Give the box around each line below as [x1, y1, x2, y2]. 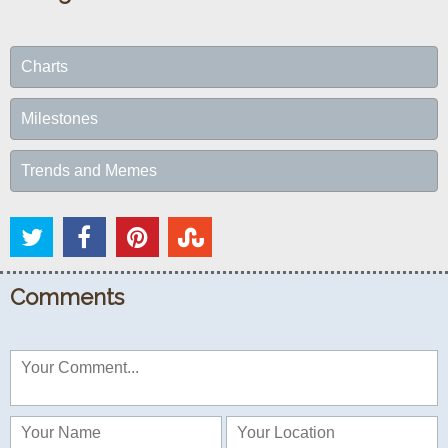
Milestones [21, 109, 98, 127]
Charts [21, 57, 68, 75]
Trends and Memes [21, 161, 157, 179]
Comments [10, 284, 124, 311]
